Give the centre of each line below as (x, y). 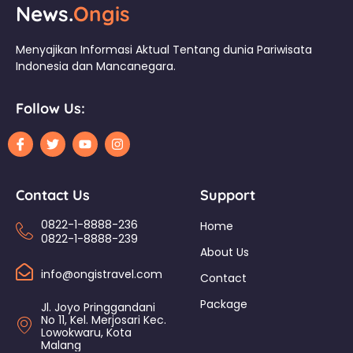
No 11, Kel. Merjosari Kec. (104, 320)
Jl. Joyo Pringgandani (98, 308)
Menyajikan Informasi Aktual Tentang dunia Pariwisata (164, 49)
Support (228, 195)
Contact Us (53, 195)
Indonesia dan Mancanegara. (96, 66)
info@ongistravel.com (102, 274)
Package (224, 305)
